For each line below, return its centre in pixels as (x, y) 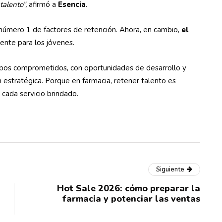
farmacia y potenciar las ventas (131, 199)
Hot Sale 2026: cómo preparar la (129, 188)
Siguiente (170, 169)
